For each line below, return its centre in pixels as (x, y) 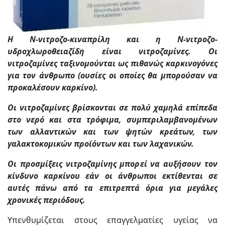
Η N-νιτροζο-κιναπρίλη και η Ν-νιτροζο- (113, 39)
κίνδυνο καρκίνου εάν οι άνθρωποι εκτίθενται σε (113, 176)
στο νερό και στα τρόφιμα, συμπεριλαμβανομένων (113, 119)
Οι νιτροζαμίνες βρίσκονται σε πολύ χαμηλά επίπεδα (113, 107)
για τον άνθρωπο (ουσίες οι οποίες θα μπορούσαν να (113, 75)
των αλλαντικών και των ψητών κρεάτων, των (113, 131)
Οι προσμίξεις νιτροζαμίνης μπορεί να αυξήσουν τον (113, 163)
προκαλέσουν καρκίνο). (53, 87)
